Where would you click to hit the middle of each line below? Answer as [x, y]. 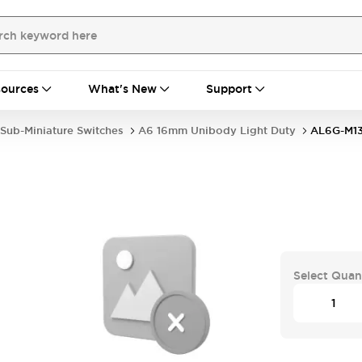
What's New [122, 89]
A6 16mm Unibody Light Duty [217, 130]
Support [229, 89]
